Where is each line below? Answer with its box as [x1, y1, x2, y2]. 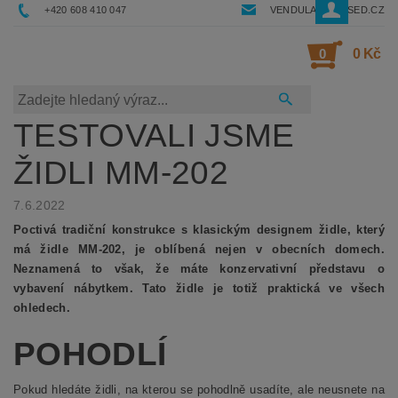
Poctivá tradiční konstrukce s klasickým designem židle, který [13, 223, 385, 237]
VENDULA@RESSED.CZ [269, 4, 385, 15]
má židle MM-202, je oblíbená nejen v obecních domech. [13, 243, 385, 257]
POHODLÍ [13, 336, 167, 373]
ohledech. [13, 301, 70, 315]
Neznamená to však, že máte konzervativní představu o [13, 262, 385, 276]
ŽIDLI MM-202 [13, 155, 228, 192]
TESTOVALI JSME [13, 117, 295, 155]
